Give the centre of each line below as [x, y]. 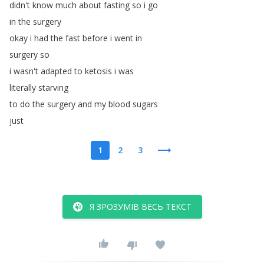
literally [23, 88]
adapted [56, 71]
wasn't [26, 71]
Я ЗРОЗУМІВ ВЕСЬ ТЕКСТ [140, 207]
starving [53, 88]
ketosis [98, 71]
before [95, 38]
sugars [145, 104]
